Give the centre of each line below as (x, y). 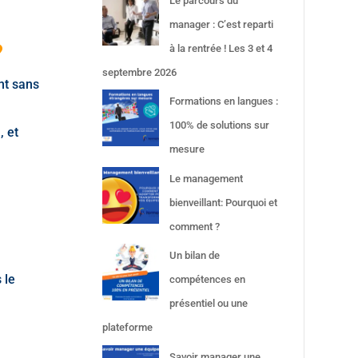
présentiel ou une (209, 304)
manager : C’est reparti (222, 24)
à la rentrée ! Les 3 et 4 (221, 48)
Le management (207, 178)
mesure (187, 149)
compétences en (208, 280)
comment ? (195, 226)
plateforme (128, 328)
